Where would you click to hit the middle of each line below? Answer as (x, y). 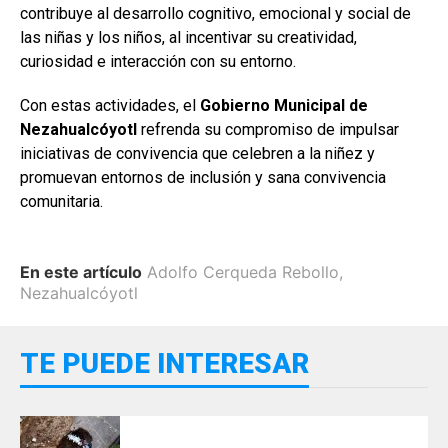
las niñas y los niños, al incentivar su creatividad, (188, 37)
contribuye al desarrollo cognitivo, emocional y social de (215, 13)
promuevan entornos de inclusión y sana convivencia (203, 177)
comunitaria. (61, 201)
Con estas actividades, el (110, 105)
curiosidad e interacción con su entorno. (158, 61)
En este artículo (81, 271)
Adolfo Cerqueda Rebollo (243, 271)
